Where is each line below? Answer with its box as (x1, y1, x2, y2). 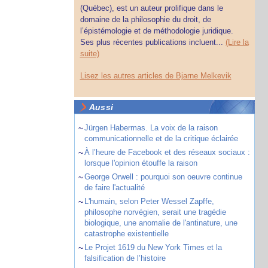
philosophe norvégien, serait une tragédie (84, 208, 226, 217)
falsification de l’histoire (84, 254, 166, 263)
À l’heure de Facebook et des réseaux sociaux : (84, 148, 250, 157)
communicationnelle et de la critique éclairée (84, 134, 238, 143)
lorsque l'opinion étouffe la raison (84, 159, 197, 167)
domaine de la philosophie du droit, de (80, 15, 211, 24)
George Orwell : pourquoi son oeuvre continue (84, 172, 242, 181)
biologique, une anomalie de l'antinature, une (84, 218, 237, 227)
